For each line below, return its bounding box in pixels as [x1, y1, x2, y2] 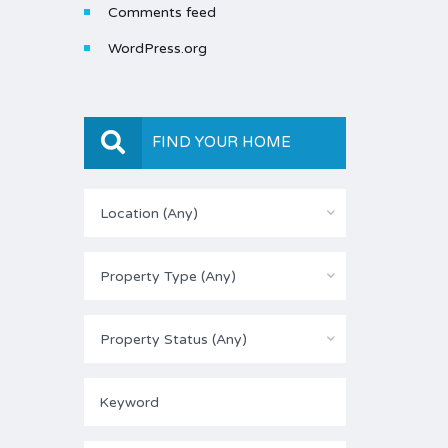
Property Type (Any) [99, 268, 236, 285]
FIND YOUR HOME [151, 132, 291, 151]
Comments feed [107, 4, 216, 21]
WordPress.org [107, 40, 207, 57]
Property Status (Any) [99, 331, 247, 348]
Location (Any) [99, 205, 198, 222]
